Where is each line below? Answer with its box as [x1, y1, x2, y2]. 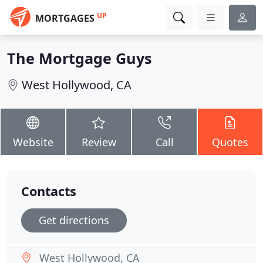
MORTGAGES [35, 12, 95, 25]
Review [81, 135, 116, 149]
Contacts [21, 183, 76, 200]
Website [12, 135, 53, 149]
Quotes [212, 135, 248, 149]
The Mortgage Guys [7, 48, 152, 68]
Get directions [39, 213, 109, 227]
